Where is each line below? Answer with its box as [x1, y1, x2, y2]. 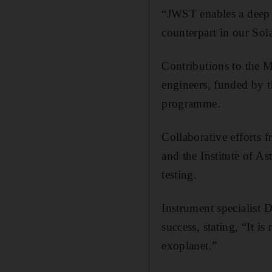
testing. [161, 168, 197, 182]
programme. [161, 97, 220, 110]
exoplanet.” [161, 239, 217, 253]
